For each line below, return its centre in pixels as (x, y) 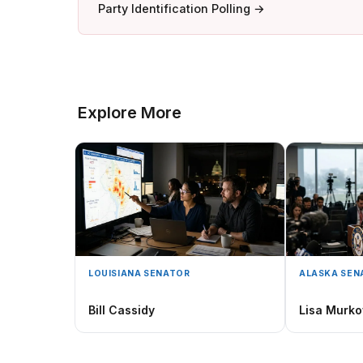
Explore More (130, 113)
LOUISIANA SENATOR (139, 273)
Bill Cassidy (122, 310)
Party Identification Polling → (181, 9)
